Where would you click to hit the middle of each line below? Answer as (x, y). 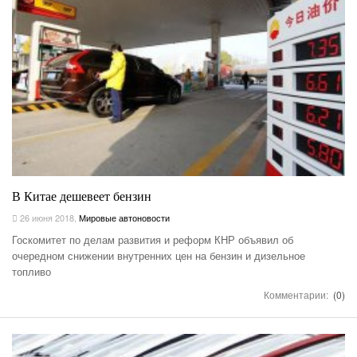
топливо (31, 271)
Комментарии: (297, 294)
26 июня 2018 (46, 217)
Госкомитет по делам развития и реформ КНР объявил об (153, 239)
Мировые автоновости (124, 217)
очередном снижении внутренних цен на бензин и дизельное (159, 255)
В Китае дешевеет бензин (82, 196)
